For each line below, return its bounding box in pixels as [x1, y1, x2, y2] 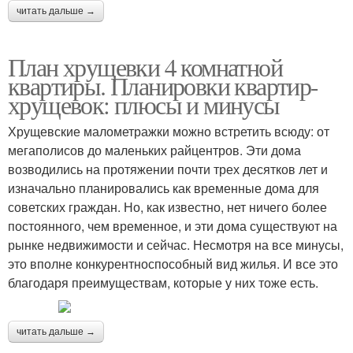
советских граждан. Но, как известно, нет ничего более [8, 198, 327, 216]
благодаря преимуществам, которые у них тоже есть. [8, 273, 321, 292]
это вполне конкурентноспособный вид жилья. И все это [8, 255, 338, 273]
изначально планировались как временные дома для [8, 179, 319, 197]
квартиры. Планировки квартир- [8, 69, 318, 102]
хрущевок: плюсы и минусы [8, 87, 280, 121]
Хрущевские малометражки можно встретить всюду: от [8, 122, 329, 140]
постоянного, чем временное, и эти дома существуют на [8, 217, 337, 235]
